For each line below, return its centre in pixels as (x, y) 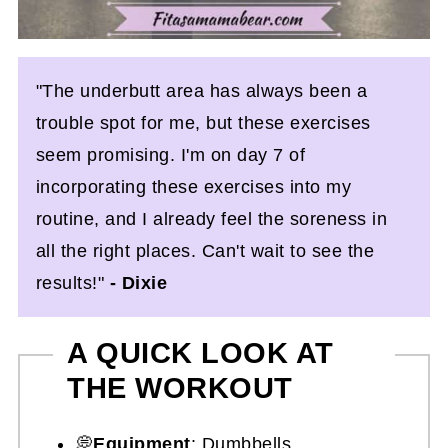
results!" (72, 283)
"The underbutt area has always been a (201, 91)
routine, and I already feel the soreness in (211, 219)
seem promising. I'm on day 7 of (170, 155)
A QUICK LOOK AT (200, 352)
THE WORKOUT (180, 387)
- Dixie (138, 283)
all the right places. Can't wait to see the (205, 251)
